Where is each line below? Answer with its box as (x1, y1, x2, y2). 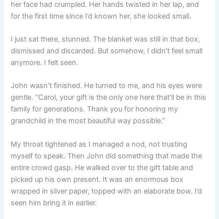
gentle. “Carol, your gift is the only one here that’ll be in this (11, 93, 207, 102)
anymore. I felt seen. (11, 58, 79, 67)
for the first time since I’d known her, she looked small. (11, 11, 192, 21)
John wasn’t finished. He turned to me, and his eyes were (11, 81, 202, 90)
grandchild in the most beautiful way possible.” (11, 116, 166, 126)
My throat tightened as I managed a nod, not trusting (11, 139, 188, 149)
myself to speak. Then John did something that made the (11, 151, 202, 160)
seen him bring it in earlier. (11, 198, 97, 207)
